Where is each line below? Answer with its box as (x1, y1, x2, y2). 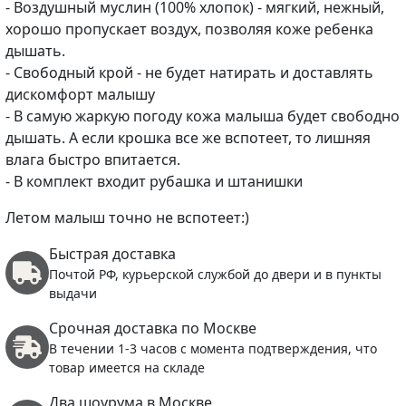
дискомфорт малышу (5, 83, 155, 104)
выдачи (49, 284, 97, 302)
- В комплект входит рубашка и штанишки (5, 170, 303, 191)
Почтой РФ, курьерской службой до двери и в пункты (49, 265, 382, 283)
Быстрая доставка (49, 243, 176, 264)
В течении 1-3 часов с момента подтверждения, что (49, 339, 377, 357)
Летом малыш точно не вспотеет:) (5, 207, 249, 227)
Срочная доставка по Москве (49, 317, 256, 338)
